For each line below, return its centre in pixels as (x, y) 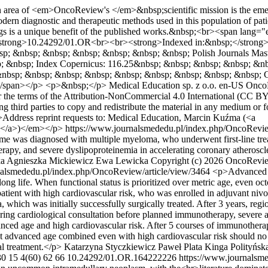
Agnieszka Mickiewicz (50, 161)
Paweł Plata (180, 247)
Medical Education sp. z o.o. (163, 85)
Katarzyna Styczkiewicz (110, 247)
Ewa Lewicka (122, 161)
